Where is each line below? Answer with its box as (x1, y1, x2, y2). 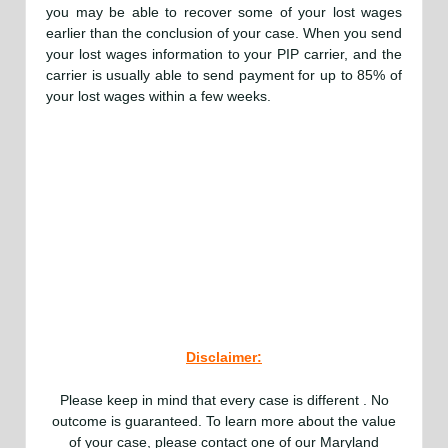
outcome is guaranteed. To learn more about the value (52, 413, 396, 430)
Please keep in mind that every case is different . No (59, 392, 389, 409)
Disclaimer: (186, 348, 262, 365)
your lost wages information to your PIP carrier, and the (46, 46, 402, 63)
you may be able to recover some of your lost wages (46, 4, 402, 21)
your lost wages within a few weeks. (46, 88, 271, 105)
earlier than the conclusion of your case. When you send (46, 25, 402, 42)
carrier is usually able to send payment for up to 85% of (46, 67, 402, 84)
